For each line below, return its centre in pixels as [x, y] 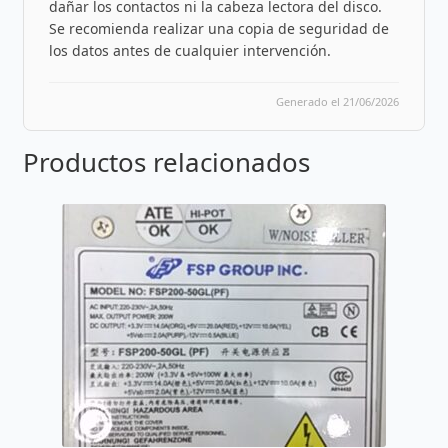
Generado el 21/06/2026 [338, 101]
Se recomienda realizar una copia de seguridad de [218, 28]
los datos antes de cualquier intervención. [189, 50]
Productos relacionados [166, 161]
